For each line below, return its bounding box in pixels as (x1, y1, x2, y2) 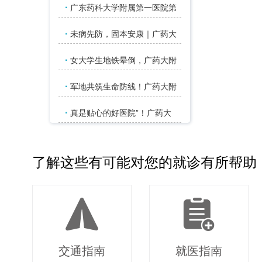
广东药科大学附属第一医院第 (68, 3, 177, 12)
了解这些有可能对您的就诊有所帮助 (32, 154, 257, 170)
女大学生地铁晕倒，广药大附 (68, 56, 177, 65)
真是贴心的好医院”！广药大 (68, 108, 171, 118)
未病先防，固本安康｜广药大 (68, 29, 177, 39)
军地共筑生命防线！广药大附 (68, 82, 177, 91)
